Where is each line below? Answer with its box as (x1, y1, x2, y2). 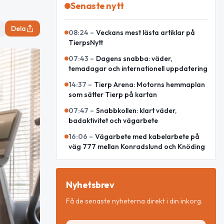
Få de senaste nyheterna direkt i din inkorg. (66, 196, 202, 205)
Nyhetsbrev (66, 179, 114, 190)
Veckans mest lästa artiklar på (96, 28, 195, 37)
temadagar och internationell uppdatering (68, 64, 207, 73)
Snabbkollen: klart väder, (96, 106, 176, 115)
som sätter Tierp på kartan (68, 90, 157, 99)
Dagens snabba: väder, (96, 54, 172, 63)
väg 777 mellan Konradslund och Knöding (68, 142, 205, 151)
